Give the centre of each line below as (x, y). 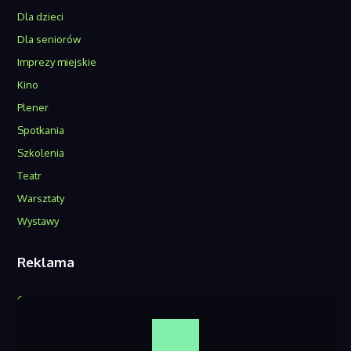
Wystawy (38, 221)
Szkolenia (41, 153)
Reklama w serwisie (65, 322)
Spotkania (41, 130)
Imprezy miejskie (57, 62)
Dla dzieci (41, 17)
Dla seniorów (49, 40)
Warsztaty (41, 199)
